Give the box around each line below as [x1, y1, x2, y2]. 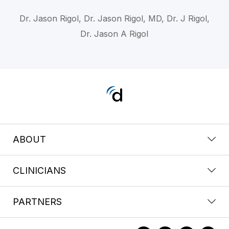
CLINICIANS [13, 165, 66, 176]
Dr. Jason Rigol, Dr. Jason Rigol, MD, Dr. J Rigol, [19, 13, 210, 24]
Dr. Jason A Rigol [80, 28, 149, 39]
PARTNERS [13, 196, 62, 207]
